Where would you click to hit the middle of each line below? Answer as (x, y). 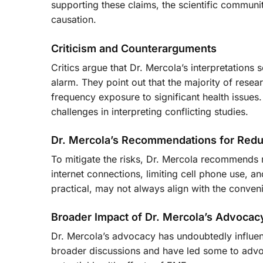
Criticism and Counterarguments (134, 48)
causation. (74, 20)
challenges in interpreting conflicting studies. (150, 111)
